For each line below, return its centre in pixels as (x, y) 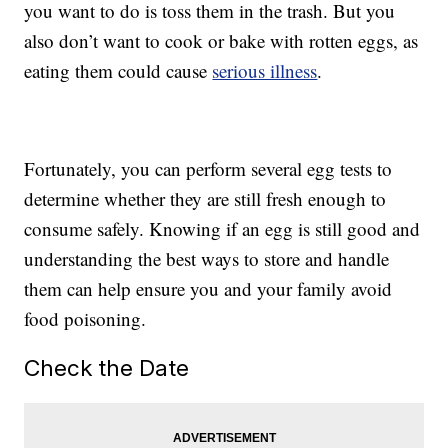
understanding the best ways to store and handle (207, 259)
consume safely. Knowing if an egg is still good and (222, 229)
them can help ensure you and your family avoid (208, 289)
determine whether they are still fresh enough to (205, 199)
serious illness (265, 71)
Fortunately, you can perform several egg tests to (208, 169)
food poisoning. (85, 319)
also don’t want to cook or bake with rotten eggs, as (221, 41)
